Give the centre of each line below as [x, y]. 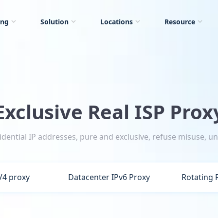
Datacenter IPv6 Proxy [109, 177]
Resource [180, 22]
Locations [117, 22]
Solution [54, 22]
